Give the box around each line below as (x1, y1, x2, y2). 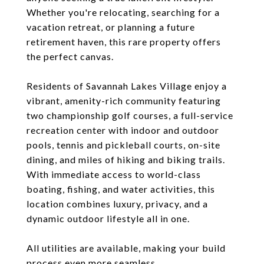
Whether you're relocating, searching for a (27, 6, 220, 18)
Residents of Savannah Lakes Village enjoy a (27, 80, 227, 91)
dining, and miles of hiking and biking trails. (27, 154, 225, 165)
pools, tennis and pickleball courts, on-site (27, 139, 220, 150)
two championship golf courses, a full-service (27, 110, 233, 121)
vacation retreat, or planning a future (27, 21, 195, 32)
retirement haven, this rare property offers (27, 36, 221, 47)
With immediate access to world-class (27, 169, 201, 180)
